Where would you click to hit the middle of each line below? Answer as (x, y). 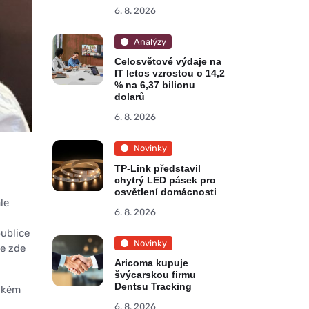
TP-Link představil (158, 168)
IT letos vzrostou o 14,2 (170, 73)
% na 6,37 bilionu (155, 85)
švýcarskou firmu (156, 275)
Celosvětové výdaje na (168, 62)
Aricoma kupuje (152, 263)
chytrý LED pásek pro (166, 180)
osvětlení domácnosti (166, 191)
